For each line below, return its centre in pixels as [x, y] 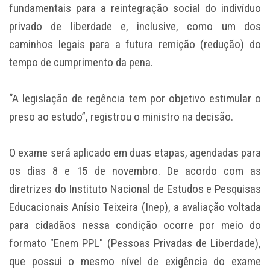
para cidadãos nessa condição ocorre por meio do [135, 225]
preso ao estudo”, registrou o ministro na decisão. [121, 117]
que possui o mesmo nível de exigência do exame [135, 262]
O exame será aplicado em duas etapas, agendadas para [135, 153]
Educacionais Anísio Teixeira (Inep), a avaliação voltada [135, 207]
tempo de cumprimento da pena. [81, 63]
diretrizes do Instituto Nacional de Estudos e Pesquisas [135, 189]
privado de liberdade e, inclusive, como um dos [135, 27]
